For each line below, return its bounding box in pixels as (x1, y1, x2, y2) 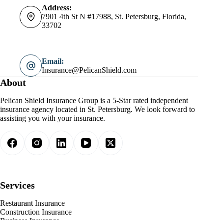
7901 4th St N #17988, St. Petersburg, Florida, (42, 12, 186, 21)
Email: (42, 56, 64, 65)
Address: (42, 3, 72, 12)
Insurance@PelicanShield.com (42, 65, 137, 74)
